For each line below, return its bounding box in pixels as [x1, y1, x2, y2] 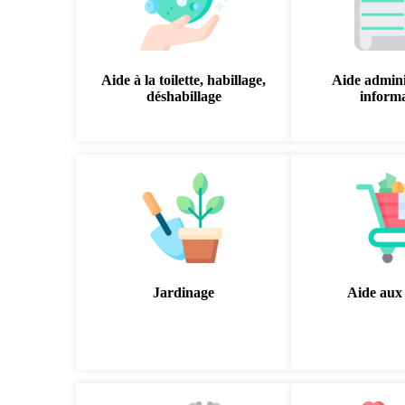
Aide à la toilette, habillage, [101, 72, 267, 88]
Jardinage [153, 285, 215, 300]
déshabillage [146, 89, 221, 104]
